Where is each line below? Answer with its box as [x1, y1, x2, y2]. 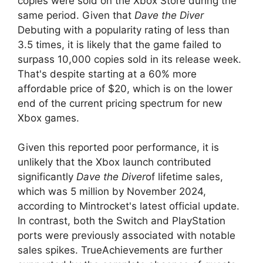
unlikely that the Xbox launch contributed [18, 156, 211, 168]
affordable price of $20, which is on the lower [18, 82, 232, 95]
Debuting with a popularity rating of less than [18, 23, 230, 36]
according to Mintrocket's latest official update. [18, 200, 240, 213]
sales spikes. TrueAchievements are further [18, 244, 222, 257]
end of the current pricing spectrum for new [18, 97, 222, 109]
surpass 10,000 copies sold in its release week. [18, 53, 241, 65]
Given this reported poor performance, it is [18, 141, 219, 154]
